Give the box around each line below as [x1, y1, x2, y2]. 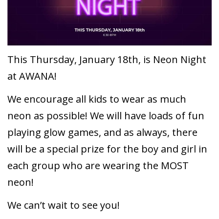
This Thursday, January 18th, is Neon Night [7, 53, 206, 66]
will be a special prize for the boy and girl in [7, 142, 207, 156]
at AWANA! [7, 69, 57, 83]
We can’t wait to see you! [7, 198, 120, 212]
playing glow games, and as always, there [7, 126, 197, 139]
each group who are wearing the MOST [7, 159, 189, 173]
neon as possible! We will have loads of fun [7, 109, 204, 123]
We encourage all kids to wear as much [7, 92, 186, 106]
